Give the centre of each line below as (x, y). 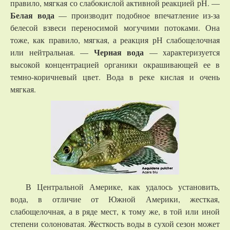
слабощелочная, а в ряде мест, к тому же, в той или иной (115, 211)
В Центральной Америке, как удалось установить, (123, 187)
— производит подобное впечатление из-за (137, 15)
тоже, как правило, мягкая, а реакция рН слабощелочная (115, 40)
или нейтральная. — (52, 52)
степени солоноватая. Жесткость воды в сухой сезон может (115, 224)
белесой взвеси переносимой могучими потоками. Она (115, 27)
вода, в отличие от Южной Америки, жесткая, (115, 199)
